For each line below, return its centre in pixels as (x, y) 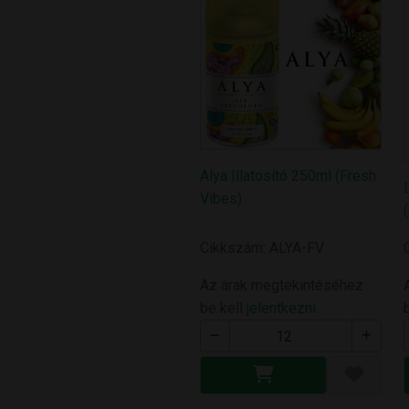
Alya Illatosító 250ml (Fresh (288, 175)
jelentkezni (282, 309)
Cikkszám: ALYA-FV (262, 248)
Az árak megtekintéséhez (282, 286)
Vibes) (221, 198)
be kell (224, 309)
